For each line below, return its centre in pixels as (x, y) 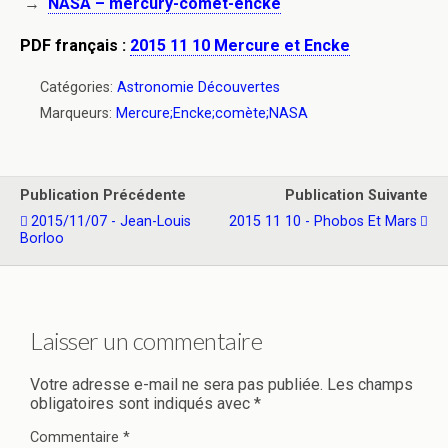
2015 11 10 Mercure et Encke (240, 45)
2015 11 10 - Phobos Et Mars (323, 221)
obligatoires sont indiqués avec (142, 403)
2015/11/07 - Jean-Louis (111, 221)
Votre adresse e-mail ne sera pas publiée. (176, 384)
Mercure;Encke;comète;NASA (212, 113)
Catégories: (78, 87)
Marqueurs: (78, 113)
